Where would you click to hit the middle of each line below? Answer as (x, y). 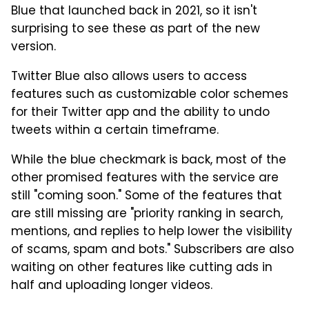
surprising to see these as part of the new (136, 30)
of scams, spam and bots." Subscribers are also (152, 251)
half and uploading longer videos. (112, 287)
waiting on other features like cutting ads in (142, 269)
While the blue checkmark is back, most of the (149, 161)
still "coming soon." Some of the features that (147, 197)
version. (33, 48)
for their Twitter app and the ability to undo (140, 113)
